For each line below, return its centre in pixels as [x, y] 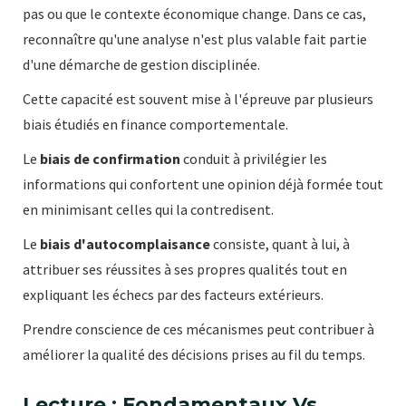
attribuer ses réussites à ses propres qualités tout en [185, 270]
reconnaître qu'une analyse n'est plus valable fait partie [195, 39]
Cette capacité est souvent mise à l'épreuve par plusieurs [198, 99]
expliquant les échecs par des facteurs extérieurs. [173, 295]
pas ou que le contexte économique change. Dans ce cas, [194, 14]
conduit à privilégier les [254, 159]
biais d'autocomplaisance [125, 244]
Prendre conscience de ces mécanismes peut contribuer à [198, 329]
